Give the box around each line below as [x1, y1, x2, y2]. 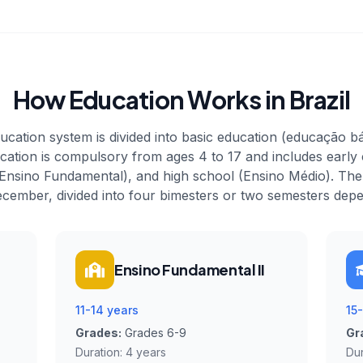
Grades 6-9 [125, 326, 187, 340]
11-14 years [75, 303, 139, 317]
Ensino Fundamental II [114, 260, 265, 279]
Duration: [75, 345, 126, 359]
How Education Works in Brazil [12, 84, 351, 115]
